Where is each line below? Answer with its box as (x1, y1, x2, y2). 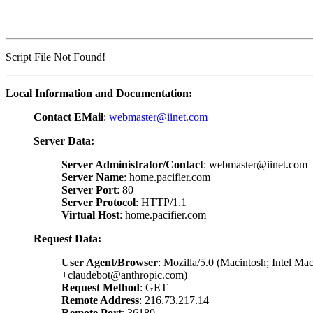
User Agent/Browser (61, 256, 158, 268)
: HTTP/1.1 (136, 196, 187, 208)
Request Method (61, 281, 140, 293)
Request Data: (34, 232, 101, 245)
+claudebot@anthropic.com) (61, 268, 187, 281)
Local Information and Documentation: (6, 87, 192, 99)
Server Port (61, 183, 117, 196)
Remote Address (61, 293, 139, 306)
